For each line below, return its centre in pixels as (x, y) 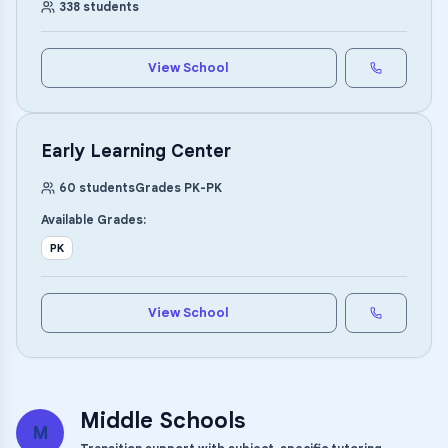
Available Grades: (93, 219)
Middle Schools (163, 420)
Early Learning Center (136, 151)
